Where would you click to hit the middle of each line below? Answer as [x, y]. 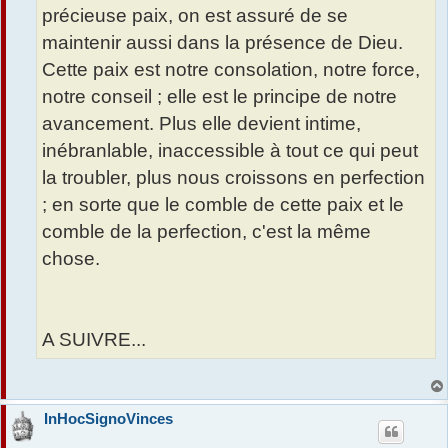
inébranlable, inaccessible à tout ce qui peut [230, 151]
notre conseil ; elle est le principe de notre [219, 97]
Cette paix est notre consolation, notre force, [231, 70]
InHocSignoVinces [109, 418]
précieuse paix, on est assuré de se [195, 16]
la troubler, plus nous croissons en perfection [233, 178]
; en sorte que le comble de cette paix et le [223, 205]
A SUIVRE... [94, 340]
